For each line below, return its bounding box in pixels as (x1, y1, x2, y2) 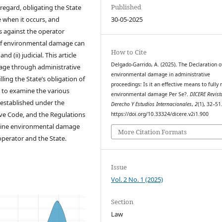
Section (111, 197, 134, 206)
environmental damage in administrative (111, 71, 211, 78)
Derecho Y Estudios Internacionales (111, 101, 192, 108)
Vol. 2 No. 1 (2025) (111, 174, 164, 184)
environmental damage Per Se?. (111, 91, 190, 98)
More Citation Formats (118, 127, 187, 136)
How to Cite (111, 48, 147, 57)
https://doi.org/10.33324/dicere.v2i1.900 (111, 111, 209, 118)
